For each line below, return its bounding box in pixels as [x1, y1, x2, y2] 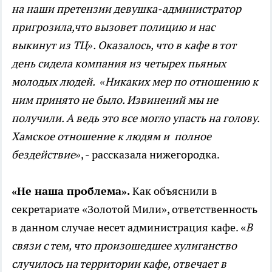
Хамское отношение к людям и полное [12, 129, 211, 144]
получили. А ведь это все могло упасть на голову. [12, 111, 259, 126]
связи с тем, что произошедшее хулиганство [12, 239, 237, 253]
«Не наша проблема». [12, 184, 132, 199]
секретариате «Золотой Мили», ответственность [12, 202, 257, 217]
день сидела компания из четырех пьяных [12, 56, 226, 71]
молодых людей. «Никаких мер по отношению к [12, 75, 258, 89]
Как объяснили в [132, 184, 217, 199]
